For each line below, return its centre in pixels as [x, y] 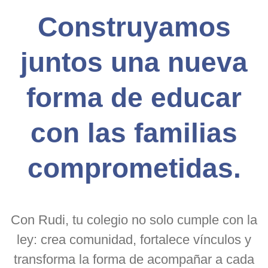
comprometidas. [134, 168]
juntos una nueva [134, 63]
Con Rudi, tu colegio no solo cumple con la [134, 220]
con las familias [134, 133]
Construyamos [134, 27]
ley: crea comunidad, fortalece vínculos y [134, 240]
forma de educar [134, 98]
